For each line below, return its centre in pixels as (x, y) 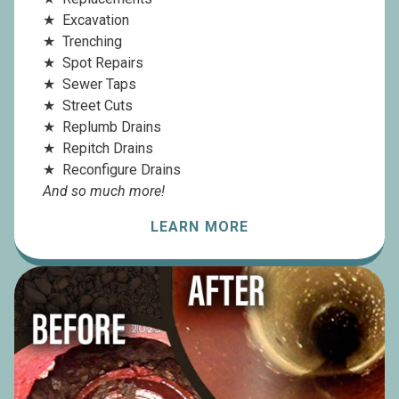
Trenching (92, 42)
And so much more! (104, 191)
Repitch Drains (108, 149)
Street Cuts (98, 106)
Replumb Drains (112, 127)
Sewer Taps (99, 85)
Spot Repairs (103, 63)
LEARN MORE (199, 227)
